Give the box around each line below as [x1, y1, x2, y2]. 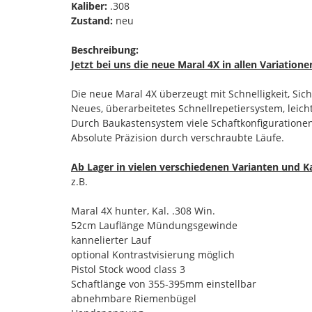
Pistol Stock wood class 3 [71, 262, 185, 276]
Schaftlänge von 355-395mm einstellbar [71, 276, 256, 290]
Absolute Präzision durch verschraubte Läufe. [71, 130, 284, 144]
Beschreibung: [71, 42, 139, 56]
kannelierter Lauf [71, 233, 151, 247]
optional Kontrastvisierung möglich [71, 247, 235, 261]
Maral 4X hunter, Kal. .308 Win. [71, 203, 215, 217]
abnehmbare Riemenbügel [71, 291, 196, 305]
